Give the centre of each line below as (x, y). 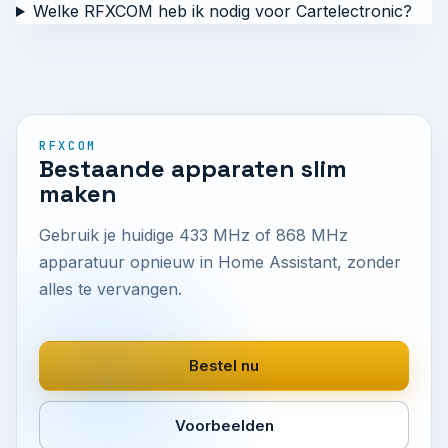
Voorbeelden (224, 425)
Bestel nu (224, 365)
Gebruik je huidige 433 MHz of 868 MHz (193, 235)
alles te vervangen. (110, 289)
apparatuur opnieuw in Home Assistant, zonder (220, 262)
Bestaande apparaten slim (193, 168)
